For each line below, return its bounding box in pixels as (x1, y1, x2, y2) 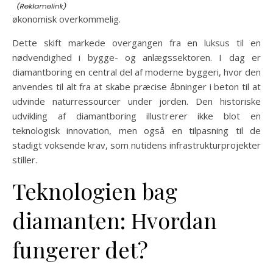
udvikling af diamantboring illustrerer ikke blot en (12, 110, 261, 122)
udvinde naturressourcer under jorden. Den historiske (12, 95, 261, 107)
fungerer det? (12, 235, 148, 264)
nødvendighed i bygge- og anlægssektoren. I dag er (12, 51, 261, 63)
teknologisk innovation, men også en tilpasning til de (12, 124, 261, 136)
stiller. (12, 154, 37, 166)
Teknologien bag (12, 176, 177, 205)
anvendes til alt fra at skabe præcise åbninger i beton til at (12, 80, 261, 93)
